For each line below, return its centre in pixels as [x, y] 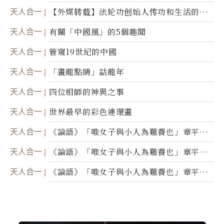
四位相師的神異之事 [87, 92]
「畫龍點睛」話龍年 [87, 72]
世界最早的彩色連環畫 [91, 112]
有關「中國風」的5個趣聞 [97, 32]
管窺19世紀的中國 [83, 52]
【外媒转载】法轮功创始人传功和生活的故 [128, 12]
